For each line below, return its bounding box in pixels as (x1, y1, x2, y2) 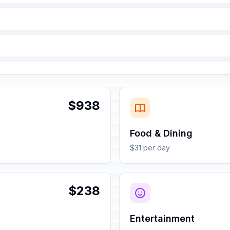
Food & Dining (130, 128, 193, 139)
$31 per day (130, 143, 170, 152)
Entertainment (130, 213, 195, 224)
